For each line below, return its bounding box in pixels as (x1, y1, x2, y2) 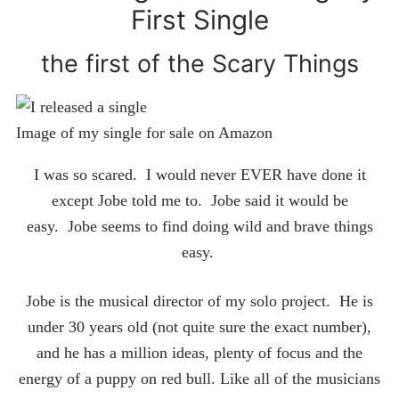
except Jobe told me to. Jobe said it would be (51, 191, 348, 210)
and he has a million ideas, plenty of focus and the (37, 343, 362, 362)
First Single (130, 3, 269, 36)
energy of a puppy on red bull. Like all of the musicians (19, 369, 380, 387)
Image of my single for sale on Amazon (16, 124, 273, 142)
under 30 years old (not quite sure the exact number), (28, 317, 371, 336)
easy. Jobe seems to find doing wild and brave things (26, 217, 373, 236)
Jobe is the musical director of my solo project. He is (26, 291, 373, 310)
